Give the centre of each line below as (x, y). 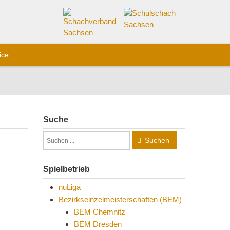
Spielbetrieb (66, 169)
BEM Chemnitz (99, 212)
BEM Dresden (98, 224)
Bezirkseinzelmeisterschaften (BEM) (120, 199)
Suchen (157, 140)
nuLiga (69, 187)
